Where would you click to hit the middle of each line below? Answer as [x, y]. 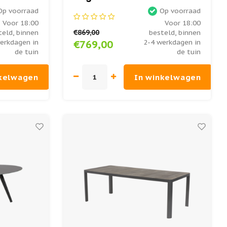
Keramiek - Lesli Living [126, 10]
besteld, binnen [175, 33]
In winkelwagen [168, 77]
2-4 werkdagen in [172, 42]
